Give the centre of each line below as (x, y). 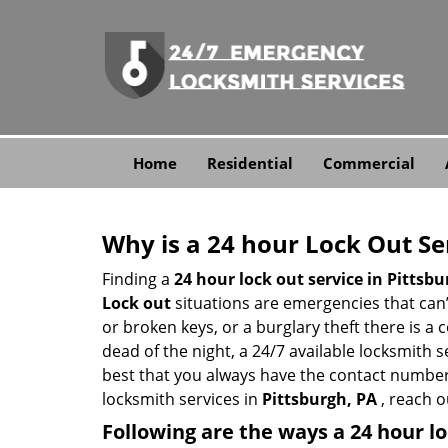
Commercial (368, 163)
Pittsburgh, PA (319, 399)
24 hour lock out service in (278, 279)
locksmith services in (182, 399)
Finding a (138, 279)
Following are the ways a (226, 431)
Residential (249, 163)
